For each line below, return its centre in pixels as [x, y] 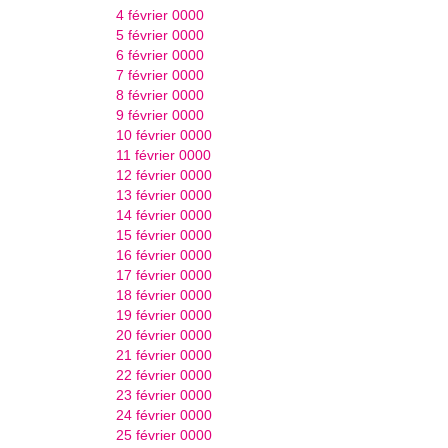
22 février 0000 [163, 374]
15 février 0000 [163, 234]
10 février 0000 [163, 134]
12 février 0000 [163, 174]
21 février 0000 [163, 354]
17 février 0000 [163, 274]
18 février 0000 [163, 294]
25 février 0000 [163, 434]
